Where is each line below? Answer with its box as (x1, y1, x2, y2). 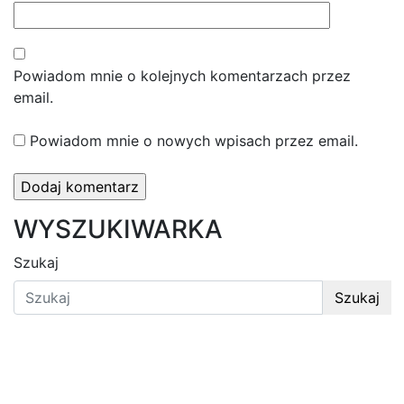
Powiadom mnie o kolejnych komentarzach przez (14, 66, 351, 85)
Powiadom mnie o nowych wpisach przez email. (30, 131, 358, 150)
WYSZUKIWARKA (14, 213, 223, 244)
